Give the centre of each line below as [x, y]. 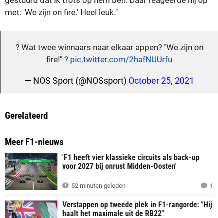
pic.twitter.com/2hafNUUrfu [121, 59]
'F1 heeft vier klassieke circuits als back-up [131, 157]
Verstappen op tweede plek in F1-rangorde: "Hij [137, 205]
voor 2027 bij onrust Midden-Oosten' [119, 166]
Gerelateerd [26, 115]
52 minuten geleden [98, 186]
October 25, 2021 [161, 80]
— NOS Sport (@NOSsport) [76, 80]
